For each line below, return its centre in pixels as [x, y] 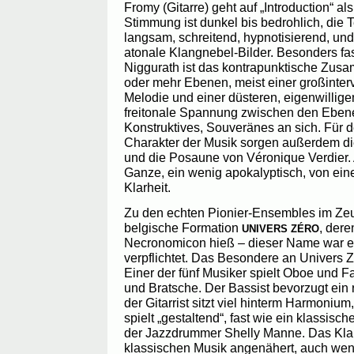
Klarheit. [147, 188]
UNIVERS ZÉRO [281, 229]
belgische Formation [183, 228]
